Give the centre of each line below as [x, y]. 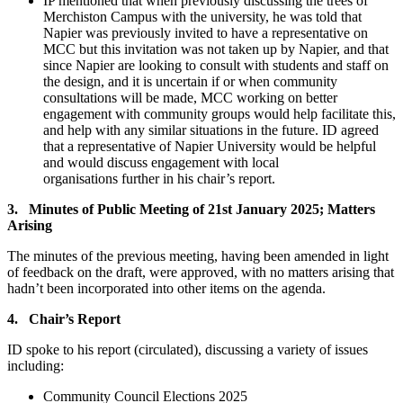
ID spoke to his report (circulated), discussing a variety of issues [188, 350]
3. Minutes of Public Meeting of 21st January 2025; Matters [191, 210]
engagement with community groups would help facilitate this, [219, 114]
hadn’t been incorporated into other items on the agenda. [166, 289]
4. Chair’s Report [64, 319]
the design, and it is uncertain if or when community [190, 82]
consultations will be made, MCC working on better [190, 98]
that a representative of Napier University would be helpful [210, 147]
